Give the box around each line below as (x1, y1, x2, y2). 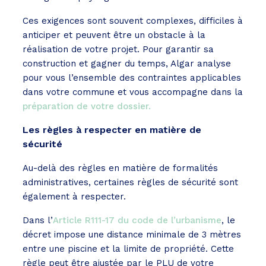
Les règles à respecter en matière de (23, 124, 201, 136)
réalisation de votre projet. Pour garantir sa (23, 44, 214, 55)
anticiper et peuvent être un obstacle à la (23, 30, 205, 41)
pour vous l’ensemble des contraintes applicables (23, 72, 241, 84)
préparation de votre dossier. (23, 101, 151, 112)
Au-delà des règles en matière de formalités (23, 163, 218, 174)
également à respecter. (23, 191, 126, 202)
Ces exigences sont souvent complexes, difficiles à (23, 15, 243, 27)
